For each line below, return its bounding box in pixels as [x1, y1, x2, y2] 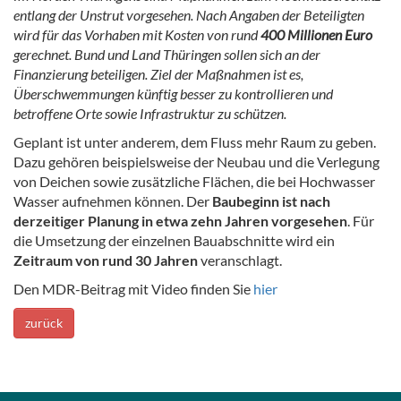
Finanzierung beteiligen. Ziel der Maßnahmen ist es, [13, 65, 303, 83]
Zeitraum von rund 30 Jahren [13, 252, 198, 269]
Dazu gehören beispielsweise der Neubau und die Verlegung [13, 153, 380, 171]
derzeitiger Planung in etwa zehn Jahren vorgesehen [13, 212, 347, 230]
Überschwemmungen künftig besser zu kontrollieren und [13, 85, 333, 103]
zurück [25, 315, 63, 331]
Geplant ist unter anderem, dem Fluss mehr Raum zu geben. [13, 133, 376, 151]
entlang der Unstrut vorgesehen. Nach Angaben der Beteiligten [13, 6, 364, 24]
